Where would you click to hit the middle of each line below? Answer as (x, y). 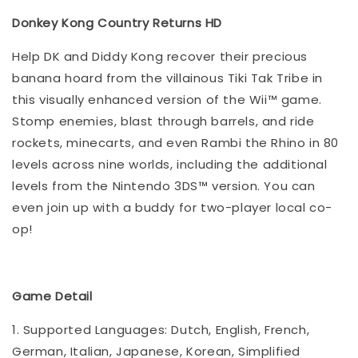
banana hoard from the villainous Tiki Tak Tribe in (168, 78)
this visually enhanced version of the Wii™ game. (167, 99)
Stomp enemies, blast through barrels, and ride (163, 121)
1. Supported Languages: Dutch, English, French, (161, 329)
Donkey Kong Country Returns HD (117, 22)
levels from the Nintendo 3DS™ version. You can (164, 185)
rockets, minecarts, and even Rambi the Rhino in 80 (176, 142)
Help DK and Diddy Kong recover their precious (160, 56)
